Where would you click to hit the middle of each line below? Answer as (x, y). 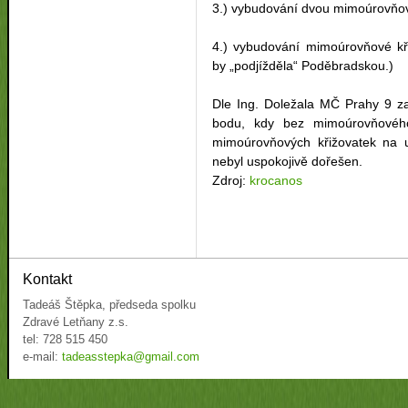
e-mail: (42, 357)
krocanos (276, 181)
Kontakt (47, 280)
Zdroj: (231, 181)
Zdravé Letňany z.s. (76, 322)
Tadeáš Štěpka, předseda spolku (109, 305)
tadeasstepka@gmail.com (131, 357)
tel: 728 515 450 (65, 340)
